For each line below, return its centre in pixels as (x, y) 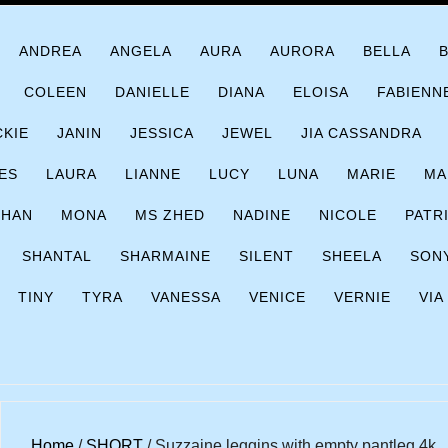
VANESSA (186, 297)
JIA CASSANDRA (361, 133)
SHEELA (352, 256)
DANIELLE (152, 92)
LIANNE (153, 174)
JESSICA (162, 133)
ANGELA (141, 51)
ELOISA (321, 92)
